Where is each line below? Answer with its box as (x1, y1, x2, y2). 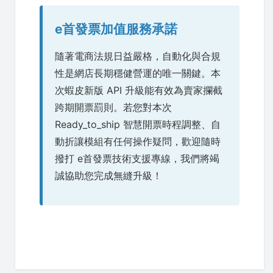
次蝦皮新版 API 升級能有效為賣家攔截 (55, 83, 222, 96)
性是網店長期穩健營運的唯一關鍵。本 (55, 66, 221, 79)
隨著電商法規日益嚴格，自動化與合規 (55, 49, 221, 62)
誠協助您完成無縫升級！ (55, 169, 162, 182)
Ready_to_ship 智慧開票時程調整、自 (55, 118, 221, 130)
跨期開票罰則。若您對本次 (55, 101, 172, 113)
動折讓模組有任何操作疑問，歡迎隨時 (55, 135, 221, 147)
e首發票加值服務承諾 (55, 21, 177, 37)
